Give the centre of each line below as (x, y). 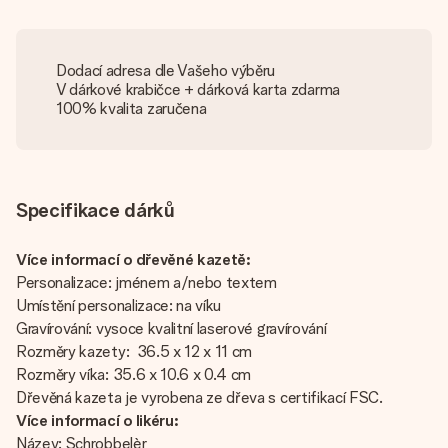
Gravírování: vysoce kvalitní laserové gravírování (171, 328)
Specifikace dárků (95, 210)
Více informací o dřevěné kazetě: (133, 259)
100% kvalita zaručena (131, 108)
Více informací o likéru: (97, 420)
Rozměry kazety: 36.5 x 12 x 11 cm (134, 351)
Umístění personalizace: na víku (119, 305)
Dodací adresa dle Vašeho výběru (166, 70)
